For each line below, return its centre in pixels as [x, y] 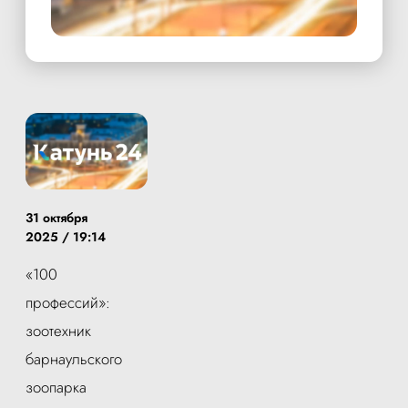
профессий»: [68, 302]
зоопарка [56, 387]
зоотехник [58, 330]
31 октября [56, 217]
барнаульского [74, 358]
